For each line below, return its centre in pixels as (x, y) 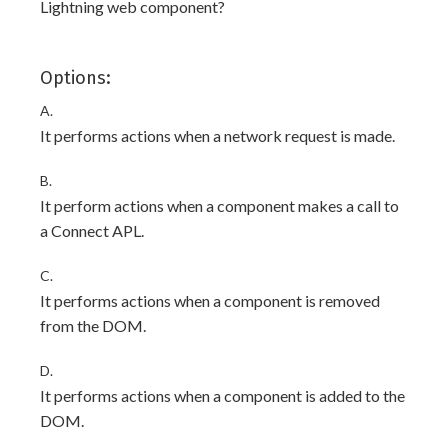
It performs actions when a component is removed (210, 300)
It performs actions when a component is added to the (222, 395)
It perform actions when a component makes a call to (219, 205)
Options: (75, 78)
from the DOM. (93, 325)
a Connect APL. (92, 230)
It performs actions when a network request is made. (217, 135)
